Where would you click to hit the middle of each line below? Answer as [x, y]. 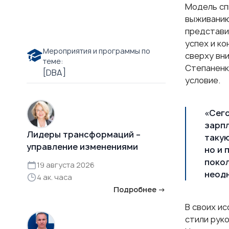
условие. [202, 80]
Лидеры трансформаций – [84, 134]
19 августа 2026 [66, 165]
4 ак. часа [54, 177]
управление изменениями [82, 146]
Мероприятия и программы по [97, 51]
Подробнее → [140, 189]
